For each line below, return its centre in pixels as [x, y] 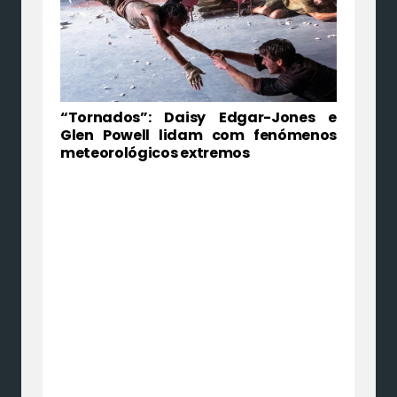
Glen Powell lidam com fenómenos [198, 136]
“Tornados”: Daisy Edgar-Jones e [198, 118]
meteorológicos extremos [155, 153]
